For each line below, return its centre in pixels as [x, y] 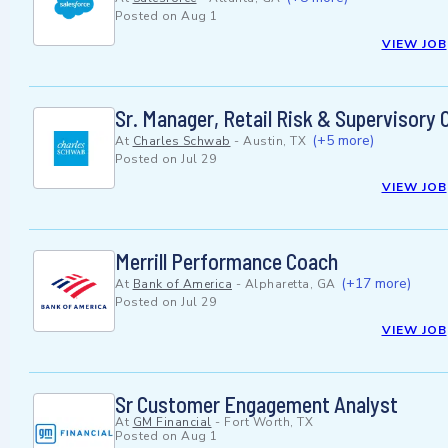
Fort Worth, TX [268, 422]
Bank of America [182, 284]
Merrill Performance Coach [226, 261]
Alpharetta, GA [290, 284]
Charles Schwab [181, 141]
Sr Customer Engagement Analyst [256, 404]
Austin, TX [274, 141]
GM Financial [172, 422]
